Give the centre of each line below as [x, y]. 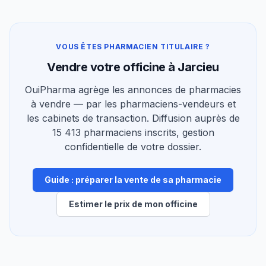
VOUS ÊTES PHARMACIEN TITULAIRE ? [133, 47]
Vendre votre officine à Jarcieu [133, 67]
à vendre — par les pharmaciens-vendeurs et [133, 104]
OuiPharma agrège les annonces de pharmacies [133, 90]
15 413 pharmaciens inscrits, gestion [133, 133]
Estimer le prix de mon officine [133, 204]
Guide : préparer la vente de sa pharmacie [133, 180]
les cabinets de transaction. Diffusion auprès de [133, 118]
